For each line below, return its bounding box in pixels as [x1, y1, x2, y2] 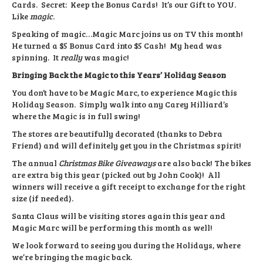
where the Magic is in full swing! [12, 110, 140, 122]
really [60, 52, 84, 63]
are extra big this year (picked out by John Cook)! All [12, 169, 220, 181]
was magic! [84, 52, 129, 63]
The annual [12, 157, 59, 169]
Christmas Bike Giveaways [59, 157, 156, 169]
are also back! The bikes [156, 157, 251, 169]
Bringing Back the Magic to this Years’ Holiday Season [12, 69, 226, 81]
